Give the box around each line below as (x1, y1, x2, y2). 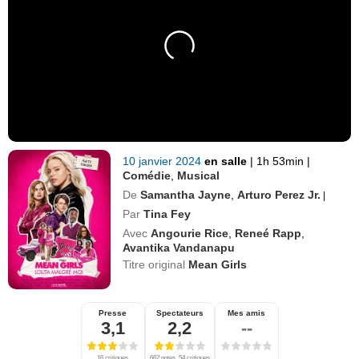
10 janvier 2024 (123, 154, 205, 167)
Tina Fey (143, 207, 192, 220)
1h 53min (253, 154, 308, 167)
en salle (204, 154, 251, 167)
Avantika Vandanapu (123, 240, 236, 254)
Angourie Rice (151, 226, 229, 240)
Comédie (123, 168, 171, 182)
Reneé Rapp (235, 226, 302, 240)
